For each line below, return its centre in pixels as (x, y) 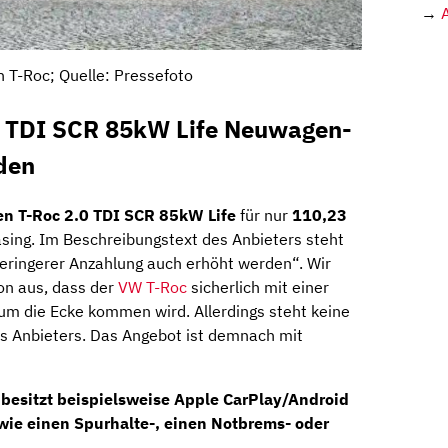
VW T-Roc (152, 287)
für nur (264, 215)
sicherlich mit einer (258, 287)
